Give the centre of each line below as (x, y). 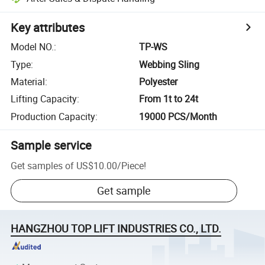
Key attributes (48, 28)
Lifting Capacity (44, 99)
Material (28, 81)
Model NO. (33, 47)
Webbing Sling (169, 64)
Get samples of (43, 165)
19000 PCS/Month (178, 116)
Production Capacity (53, 116)
